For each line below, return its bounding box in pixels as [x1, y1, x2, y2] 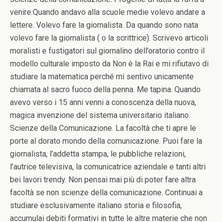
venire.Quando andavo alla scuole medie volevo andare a [10, 7, 205, 17]
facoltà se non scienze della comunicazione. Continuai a [10, 188, 203, 197]
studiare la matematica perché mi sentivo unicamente [10, 72, 194, 81]
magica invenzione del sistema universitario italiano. [10, 111, 190, 120]
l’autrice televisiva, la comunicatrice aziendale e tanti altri [10, 162, 206, 171]
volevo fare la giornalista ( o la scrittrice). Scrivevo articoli [10, 33, 208, 43]
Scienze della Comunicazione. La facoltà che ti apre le [10, 123, 196, 133]
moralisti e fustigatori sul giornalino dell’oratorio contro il [10, 46, 205, 55]
